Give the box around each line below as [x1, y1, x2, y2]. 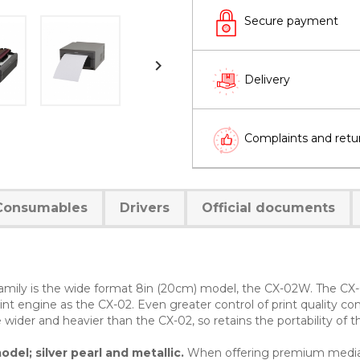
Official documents [202, 200, 335, 215]
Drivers [120, 200, 170, 215]
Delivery [244, 72, 290, 87]
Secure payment [244, 14, 338, 28]
